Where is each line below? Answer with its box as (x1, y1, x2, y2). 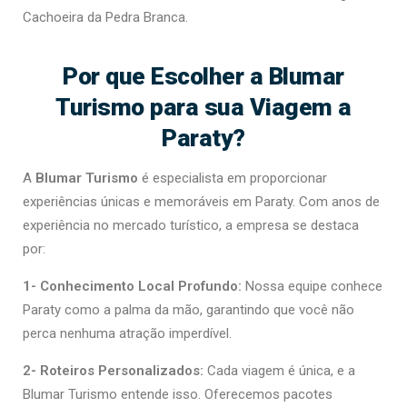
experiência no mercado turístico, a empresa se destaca (23, 216, 359, 233)
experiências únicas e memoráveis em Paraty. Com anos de (23, 193, 380, 210)
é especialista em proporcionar (138, 169, 327, 186)
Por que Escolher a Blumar (63, 61, 344, 90)
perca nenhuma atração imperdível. (23, 324, 232, 342)
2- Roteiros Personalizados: (23, 362, 203, 379)
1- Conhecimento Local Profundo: (23, 277, 242, 294)
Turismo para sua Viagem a (55, 92, 352, 121)
